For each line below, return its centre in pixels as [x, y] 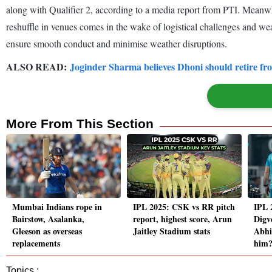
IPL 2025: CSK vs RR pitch [184, 207]
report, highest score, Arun [182, 219]
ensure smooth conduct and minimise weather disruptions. [117, 43]
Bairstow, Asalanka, [48, 219]
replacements [36, 243]
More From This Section [80, 123]
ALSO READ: [38, 66]
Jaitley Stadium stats [172, 231]
